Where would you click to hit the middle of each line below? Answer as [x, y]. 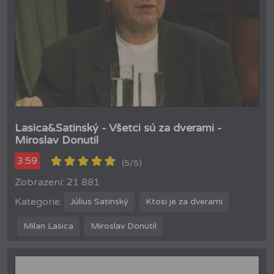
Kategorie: [38, 202]
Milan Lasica [48, 226]
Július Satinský [99, 202]
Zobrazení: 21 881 [57, 182]
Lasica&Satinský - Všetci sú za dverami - [118, 128]
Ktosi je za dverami [184, 202]
